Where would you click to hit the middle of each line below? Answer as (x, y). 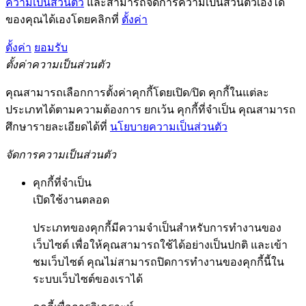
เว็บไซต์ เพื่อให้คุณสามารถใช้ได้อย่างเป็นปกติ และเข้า (160, 245)
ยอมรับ (51, 47)
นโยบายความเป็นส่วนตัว (169, 127)
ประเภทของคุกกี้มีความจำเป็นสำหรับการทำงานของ (157, 228)
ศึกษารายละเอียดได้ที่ (58, 127)
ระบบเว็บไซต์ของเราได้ (88, 279)
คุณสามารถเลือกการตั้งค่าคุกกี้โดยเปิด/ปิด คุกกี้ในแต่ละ (137, 93)
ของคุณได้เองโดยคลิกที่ (64, 19)
